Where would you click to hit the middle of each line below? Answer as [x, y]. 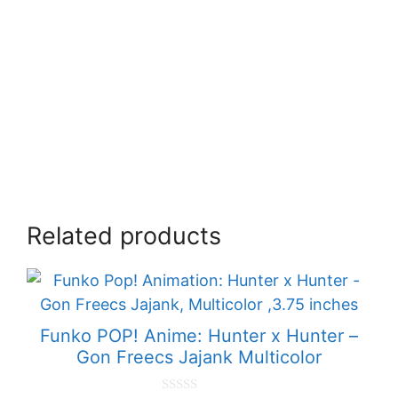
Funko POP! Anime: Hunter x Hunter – [199, 336]
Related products [124, 236]
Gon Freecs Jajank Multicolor [199, 358]
